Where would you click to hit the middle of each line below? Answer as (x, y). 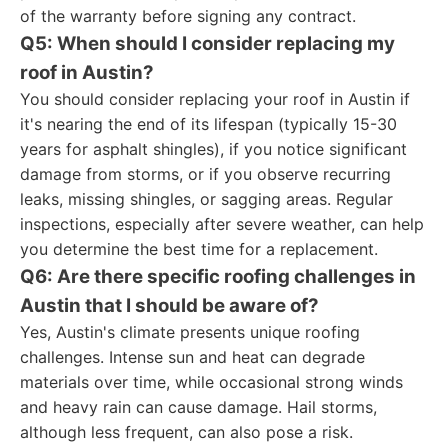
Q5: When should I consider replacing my (207, 43)
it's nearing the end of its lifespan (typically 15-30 (208, 124)
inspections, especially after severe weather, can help (222, 224)
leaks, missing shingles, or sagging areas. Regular (206, 199)
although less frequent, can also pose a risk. (186, 432)
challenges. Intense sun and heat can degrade (192, 357)
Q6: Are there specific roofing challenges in (218, 276)
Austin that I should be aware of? (169, 305)
